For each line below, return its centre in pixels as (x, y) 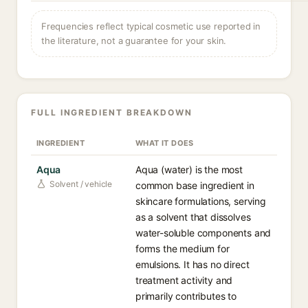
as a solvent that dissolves (193, 217)
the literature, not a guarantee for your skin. (134, 41)
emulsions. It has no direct (192, 264)
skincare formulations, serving (201, 201)
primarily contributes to (186, 296)
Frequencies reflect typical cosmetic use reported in (151, 26)
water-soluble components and (203, 233)
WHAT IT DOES (165, 143)
